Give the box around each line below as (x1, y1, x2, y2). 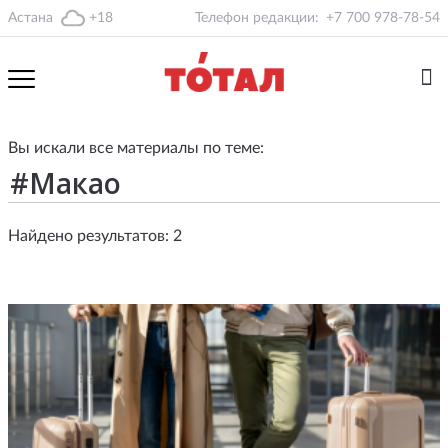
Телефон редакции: (195, 11, 319, 25)
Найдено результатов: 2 (8, 228, 182, 244)
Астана (8, 11, 53, 25)
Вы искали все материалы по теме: (8, 140, 264, 156)
